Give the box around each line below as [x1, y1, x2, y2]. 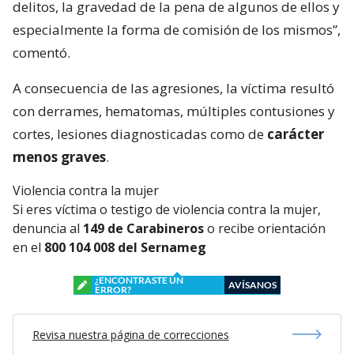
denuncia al [13, 219, 83, 237]
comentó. [13, 43, 70, 62]
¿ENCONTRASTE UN [95, 273, 183, 286]
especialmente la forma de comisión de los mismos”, [13, 20, 341, 39]
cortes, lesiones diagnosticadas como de [13, 124, 267, 143]
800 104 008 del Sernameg [44, 238, 206, 256]
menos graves [13, 147, 106, 166]
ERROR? [95, 283, 131, 296]
